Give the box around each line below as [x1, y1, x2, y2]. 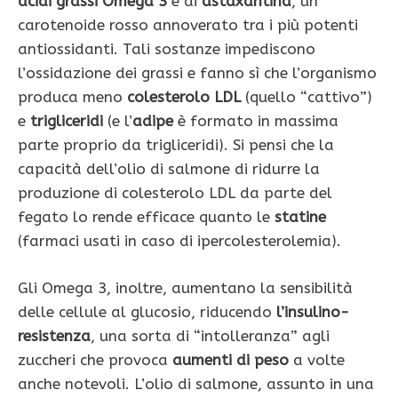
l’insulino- [276, 302, 349, 321]
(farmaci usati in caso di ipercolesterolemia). [18, 232, 341, 251]
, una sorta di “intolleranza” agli [91, 326, 330, 345]
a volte [289, 350, 345, 369]
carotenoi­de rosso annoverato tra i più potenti [18, 16, 358, 35]
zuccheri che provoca [18, 350, 168, 369]
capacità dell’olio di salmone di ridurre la [18, 160, 320, 179]
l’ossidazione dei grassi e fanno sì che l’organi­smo [18, 64, 377, 83]
